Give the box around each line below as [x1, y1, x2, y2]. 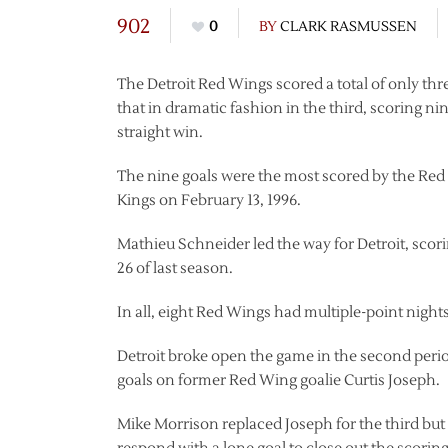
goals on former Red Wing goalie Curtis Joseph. [117, 371, 440, 390]
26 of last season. [117, 259, 233, 278]
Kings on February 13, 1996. [117, 191, 301, 210]
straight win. [117, 123, 203, 142]
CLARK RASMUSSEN [280, 18, 417, 36]
